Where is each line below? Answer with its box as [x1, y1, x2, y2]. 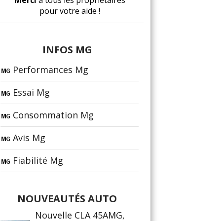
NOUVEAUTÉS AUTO [17, 192, 117, 205]
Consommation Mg [13, 109, 94, 121]
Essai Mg [13, 86, 50, 98]
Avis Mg [13, 132, 45, 144]
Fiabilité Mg [13, 154, 63, 166]
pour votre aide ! [39, 5, 100, 16]
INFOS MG [42, 43, 92, 56]
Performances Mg [13, 64, 88, 75]
